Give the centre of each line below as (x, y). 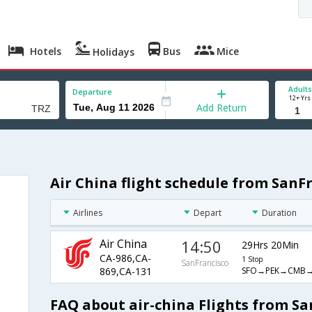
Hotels (45, 51)
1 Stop (252, 259)
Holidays (112, 52)
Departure (92, 92)
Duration (280, 213)
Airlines (87, 213)
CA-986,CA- (125, 258)
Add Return (222, 108)
